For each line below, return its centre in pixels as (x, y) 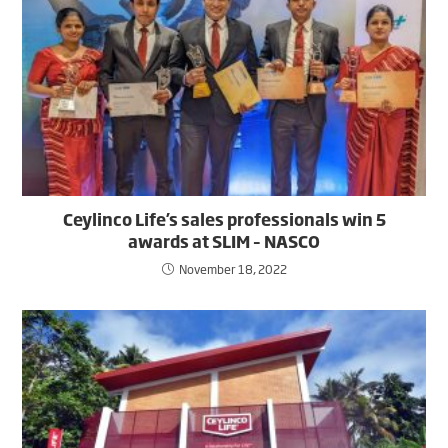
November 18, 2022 (232, 269)
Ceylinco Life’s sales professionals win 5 (224, 219)
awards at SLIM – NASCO (224, 241)
